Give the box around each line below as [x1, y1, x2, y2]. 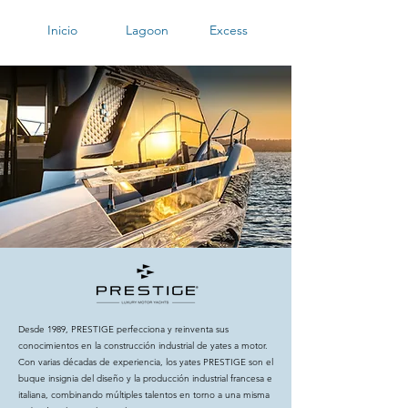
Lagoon [126, 22, 168, 38]
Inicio [47, 22, 77, 38]
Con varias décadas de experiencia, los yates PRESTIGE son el [18, 356, 273, 368]
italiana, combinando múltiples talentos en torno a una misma [18, 389, 270, 401]
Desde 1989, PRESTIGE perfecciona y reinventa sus [18, 323, 229, 335]
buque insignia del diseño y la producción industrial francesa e [18, 372, 272, 384]
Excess [209, 22, 248, 38]
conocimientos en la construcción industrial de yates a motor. [18, 340, 268, 352]
